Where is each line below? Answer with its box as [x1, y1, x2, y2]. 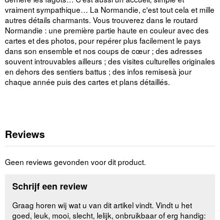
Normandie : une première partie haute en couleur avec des [5, 24, 209, 35]
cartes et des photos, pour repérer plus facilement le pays [5, 34, 201, 46]
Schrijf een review [12, 180, 88, 193]
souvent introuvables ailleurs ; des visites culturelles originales [5, 55, 215, 66]
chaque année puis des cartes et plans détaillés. [5, 76, 170, 87]
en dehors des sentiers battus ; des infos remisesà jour [5, 65, 192, 77]
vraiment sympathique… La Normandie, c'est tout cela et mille [5, 3, 215, 15]
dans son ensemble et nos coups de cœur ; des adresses [5, 45, 202, 56]
